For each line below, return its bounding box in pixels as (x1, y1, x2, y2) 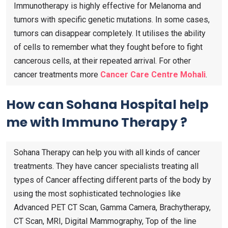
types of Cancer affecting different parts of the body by (14, 175, 211, 185)
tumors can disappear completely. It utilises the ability (14, 28, 206, 38)
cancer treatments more (14, 69, 100, 79)
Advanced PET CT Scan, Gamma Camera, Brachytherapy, (14, 202, 211, 212)
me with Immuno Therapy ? (6, 113, 187, 131)
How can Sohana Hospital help (6, 95, 209, 113)
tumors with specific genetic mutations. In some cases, (14, 14, 210, 24)
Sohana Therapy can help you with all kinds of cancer (14, 147, 200, 157)
